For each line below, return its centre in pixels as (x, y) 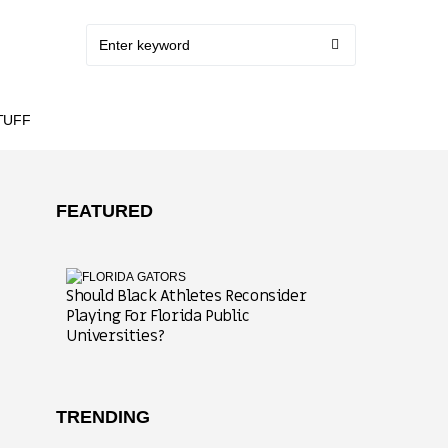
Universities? (115, 335)
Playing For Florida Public (158, 315)
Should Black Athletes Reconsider (186, 295)
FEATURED (104, 211)
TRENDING (103, 416)
